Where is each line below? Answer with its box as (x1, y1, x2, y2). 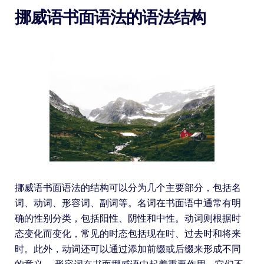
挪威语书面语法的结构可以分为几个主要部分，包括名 (14, 181, 241, 193)
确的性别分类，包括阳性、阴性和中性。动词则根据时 (14, 212, 241, 224)
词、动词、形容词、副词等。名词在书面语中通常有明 (14, 197, 241, 209)
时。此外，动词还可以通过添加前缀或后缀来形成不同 (14, 243, 241, 255)
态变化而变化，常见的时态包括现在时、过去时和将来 (14, 227, 241, 239)
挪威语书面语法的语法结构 (14, 7, 206, 27)
